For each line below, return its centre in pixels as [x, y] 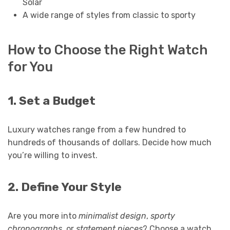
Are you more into [43, 216]
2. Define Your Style [65, 187]
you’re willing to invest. [53, 155]
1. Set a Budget [52, 101]
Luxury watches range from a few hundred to [97, 129]
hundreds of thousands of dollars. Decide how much [110, 142]
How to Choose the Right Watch [108, 50]
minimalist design [112, 216]
